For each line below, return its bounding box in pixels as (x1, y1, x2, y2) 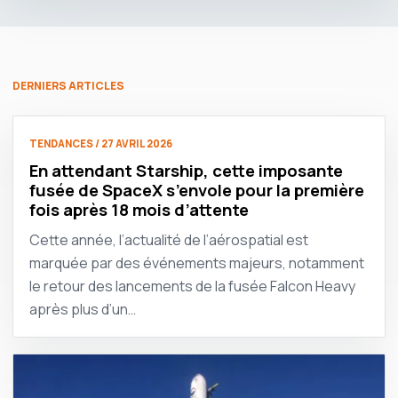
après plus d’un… (29, 299, 136, 319)
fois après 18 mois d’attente (29, 198, 249, 221)
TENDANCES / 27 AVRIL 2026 (29, 137, 172, 150)
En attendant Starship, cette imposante (29, 159, 343, 182)
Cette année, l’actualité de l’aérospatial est (29, 230, 308, 250)
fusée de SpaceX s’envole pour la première (29, 179, 364, 202)
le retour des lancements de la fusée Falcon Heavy (29, 276, 355, 296)
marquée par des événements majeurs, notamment (29, 253, 364, 273)
